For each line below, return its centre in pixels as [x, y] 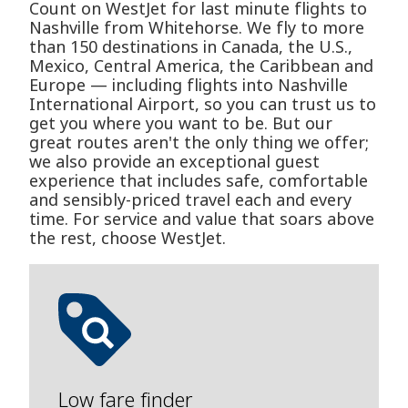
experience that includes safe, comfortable [199, 181]
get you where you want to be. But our [181, 123]
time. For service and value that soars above [202, 219]
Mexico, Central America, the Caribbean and [201, 66]
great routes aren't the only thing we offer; [199, 143]
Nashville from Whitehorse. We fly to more [197, 28]
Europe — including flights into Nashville [189, 85]
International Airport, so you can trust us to [203, 104]
